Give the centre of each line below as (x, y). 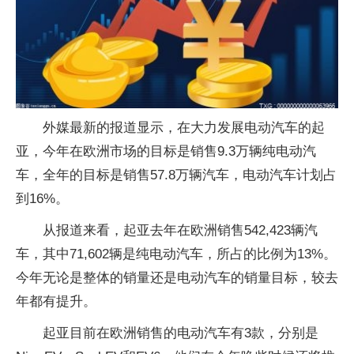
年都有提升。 (56, 301)
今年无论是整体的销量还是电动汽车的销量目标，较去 (177, 277)
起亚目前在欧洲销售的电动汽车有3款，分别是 (181, 333)
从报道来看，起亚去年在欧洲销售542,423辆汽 (180, 230)
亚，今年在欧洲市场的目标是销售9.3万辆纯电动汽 (166, 151)
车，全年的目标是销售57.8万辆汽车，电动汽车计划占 (176, 175)
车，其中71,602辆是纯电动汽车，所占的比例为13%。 (176, 254)
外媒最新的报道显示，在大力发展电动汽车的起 (184, 127)
